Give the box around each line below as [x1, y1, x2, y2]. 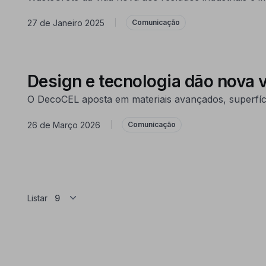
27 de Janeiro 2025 [27, 17, 104, 28]
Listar [27, 193, 47, 204]
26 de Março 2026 [27, 119, 100, 130]
